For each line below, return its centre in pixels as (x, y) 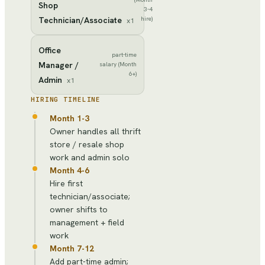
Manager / (59, 65)
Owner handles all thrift (95, 131)
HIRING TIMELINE (66, 99)
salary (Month (118, 64)
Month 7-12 (72, 248)
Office (50, 50)
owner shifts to (79, 209)
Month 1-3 (70, 118)
